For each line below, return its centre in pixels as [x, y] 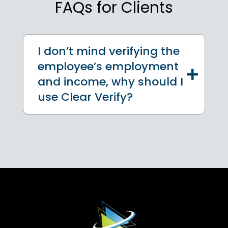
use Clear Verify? [85, 97]
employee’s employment [108, 66]
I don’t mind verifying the [109, 51]
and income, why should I [110, 81]
